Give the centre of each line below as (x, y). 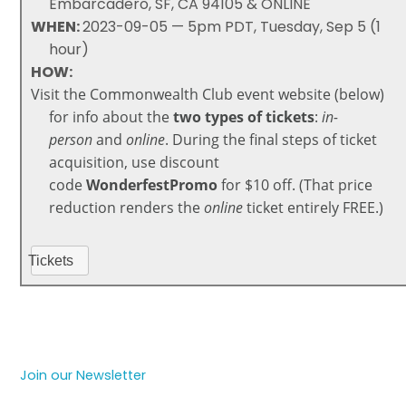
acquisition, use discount (135, 163)
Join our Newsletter (83, 376)
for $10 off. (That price (295, 185)
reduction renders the (127, 208)
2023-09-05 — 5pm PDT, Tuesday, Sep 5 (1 (232, 27)
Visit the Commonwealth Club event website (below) (208, 95)
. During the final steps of (251, 140)
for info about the (111, 117)
